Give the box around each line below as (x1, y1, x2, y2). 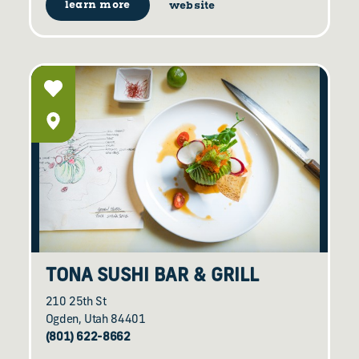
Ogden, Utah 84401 (45, 313, 146, 326)
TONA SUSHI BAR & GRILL (45, 267, 259, 286)
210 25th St (45, 296, 107, 309)
